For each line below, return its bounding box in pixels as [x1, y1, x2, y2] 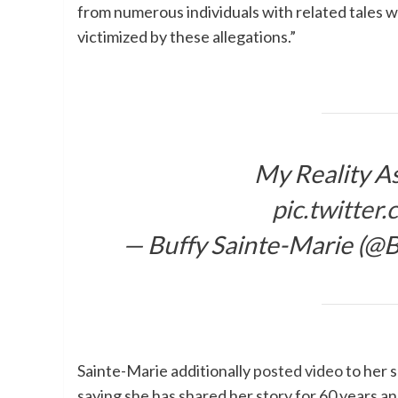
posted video [253, 360, 343, 380]
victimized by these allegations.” [77, 26, 296, 46]
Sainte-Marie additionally [77, 360, 253, 380]
